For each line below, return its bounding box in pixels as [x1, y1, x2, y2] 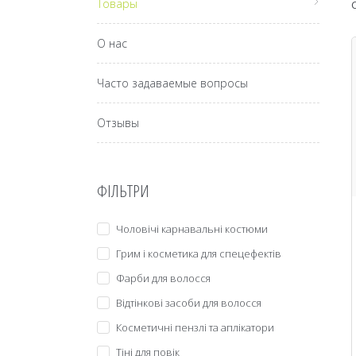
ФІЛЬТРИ [97, 180, 149, 202]
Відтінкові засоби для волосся [116, 296, 261, 310]
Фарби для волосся [116, 271, 211, 285]
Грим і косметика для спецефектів [116, 246, 281, 261]
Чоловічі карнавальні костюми [116, 222, 268, 236]
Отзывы [97, 115, 139, 130]
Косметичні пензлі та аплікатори [116, 320, 274, 335]
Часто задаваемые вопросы [97, 75, 248, 91]
